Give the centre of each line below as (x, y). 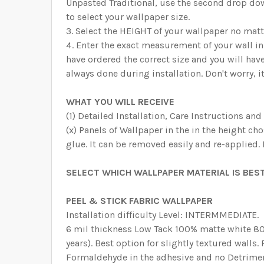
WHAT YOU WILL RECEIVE (120, 102)
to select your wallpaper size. (128, 17)
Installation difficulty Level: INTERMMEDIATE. (162, 215)
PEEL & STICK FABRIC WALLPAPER (139, 201)
